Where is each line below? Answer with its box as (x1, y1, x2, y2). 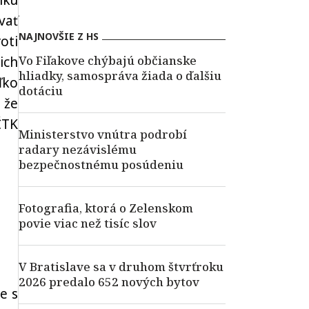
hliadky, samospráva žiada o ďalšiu (19, 68, 221, 83)
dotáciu (19, 83, 63, 99)
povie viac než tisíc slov (19, 215, 157, 231)
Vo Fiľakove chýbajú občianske (19, 52, 197, 68)
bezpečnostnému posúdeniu (19, 157, 183, 172)
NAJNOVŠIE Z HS (19, 30, 99, 43)
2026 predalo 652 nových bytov (19, 274, 199, 290)
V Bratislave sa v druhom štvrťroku (19, 259, 223, 275)
